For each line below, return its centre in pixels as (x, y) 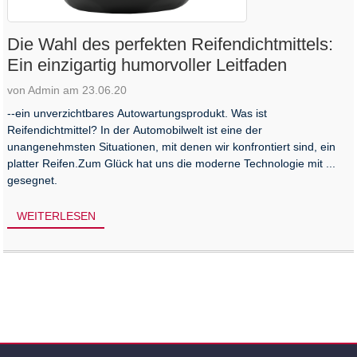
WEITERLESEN (56, 216)
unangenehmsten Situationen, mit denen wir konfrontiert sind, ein (172, 146)
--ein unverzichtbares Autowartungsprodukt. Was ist (137, 113)
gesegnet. (33, 180)
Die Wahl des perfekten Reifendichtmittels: (171, 44)
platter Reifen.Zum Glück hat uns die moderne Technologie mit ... (172, 163)
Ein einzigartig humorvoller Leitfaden (147, 65)
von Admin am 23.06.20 (67, 90)
